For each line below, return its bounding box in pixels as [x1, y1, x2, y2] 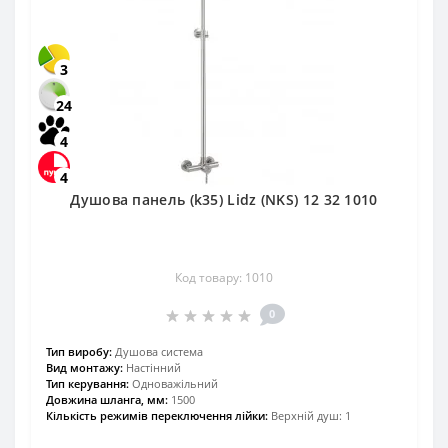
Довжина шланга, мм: [46, 392, 168, 408]
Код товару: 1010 [175, 269, 273, 287]
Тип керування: [46, 376, 129, 392]
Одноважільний [132, 376, 218, 392]
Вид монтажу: [46, 360, 123, 376]
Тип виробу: [46, 344, 112, 360]
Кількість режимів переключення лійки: [46, 408, 268, 424]
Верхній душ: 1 [271, 408, 351, 424]
